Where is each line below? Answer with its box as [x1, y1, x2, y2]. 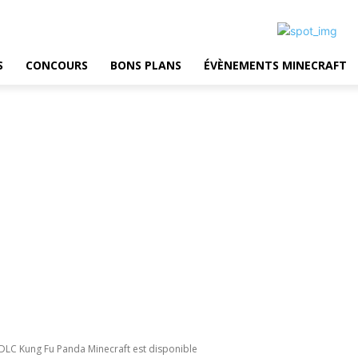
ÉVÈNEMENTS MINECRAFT [204, 58, 347, 73]
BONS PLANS [110, 58, 181, 73]
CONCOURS [26, 58, 88, 73]
